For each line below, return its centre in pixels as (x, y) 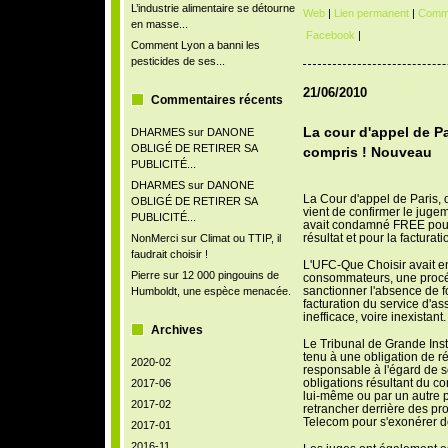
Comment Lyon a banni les (195, 45)
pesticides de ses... (177, 61)
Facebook (328, 35)
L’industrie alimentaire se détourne (212, 8)
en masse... (159, 24)
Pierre (145, 275)
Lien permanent (371, 13)
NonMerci (154, 238)
